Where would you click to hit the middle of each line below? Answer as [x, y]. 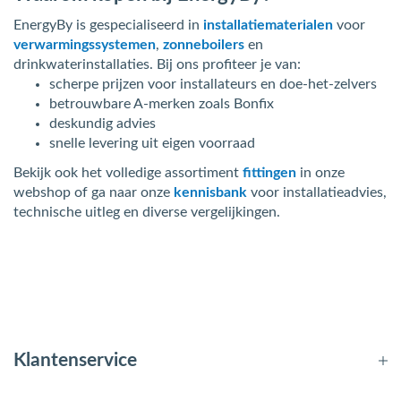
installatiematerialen [268, 25]
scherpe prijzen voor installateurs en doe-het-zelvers [213, 84]
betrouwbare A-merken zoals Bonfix [162, 104]
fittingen [269, 173]
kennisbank [210, 192]
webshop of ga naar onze [94, 192]
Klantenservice [75, 360]
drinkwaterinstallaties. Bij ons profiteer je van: [157, 64]
